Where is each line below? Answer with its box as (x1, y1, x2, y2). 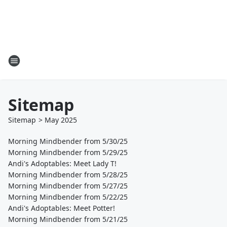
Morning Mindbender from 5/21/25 (8, 214, 128, 224)
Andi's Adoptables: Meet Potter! (8, 203, 115, 213)
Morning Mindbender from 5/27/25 (8, 181, 128, 191)
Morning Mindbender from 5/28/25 (8, 170, 128, 179)
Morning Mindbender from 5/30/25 (8, 136, 128, 146)
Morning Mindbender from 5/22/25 (8, 192, 128, 202)
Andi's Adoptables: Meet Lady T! (8, 159, 117, 168)
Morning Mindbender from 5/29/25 (8, 147, 128, 157)
